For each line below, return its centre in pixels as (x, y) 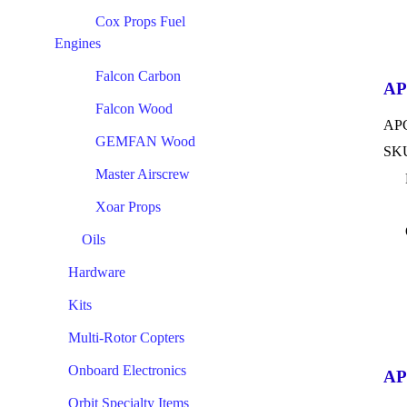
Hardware (97, 272)
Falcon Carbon (138, 76)
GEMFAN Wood (145, 141)
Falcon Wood (134, 109)
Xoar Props (128, 207)
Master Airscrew (143, 174)
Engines (78, 43)
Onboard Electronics (127, 370)
